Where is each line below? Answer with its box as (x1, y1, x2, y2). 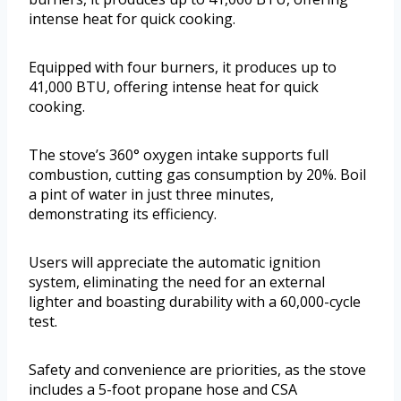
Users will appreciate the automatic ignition (29, 252, 320, 273)
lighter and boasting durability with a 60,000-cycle (29, 292, 361, 312)
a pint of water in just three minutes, (29, 184, 274, 205)
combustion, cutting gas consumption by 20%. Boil (29, 165, 366, 185)
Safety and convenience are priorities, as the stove (29, 360, 366, 380)
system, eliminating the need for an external (29, 272, 325, 293)
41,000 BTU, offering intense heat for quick (29, 77, 319, 98)
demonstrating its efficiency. (29, 204, 217, 225)
